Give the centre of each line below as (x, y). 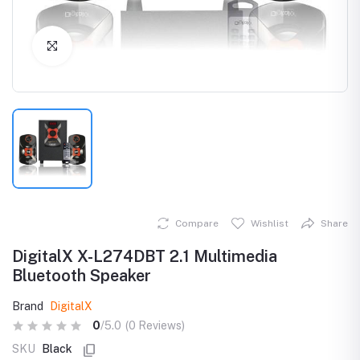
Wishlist (270, 223)
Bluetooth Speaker (82, 276)
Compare (197, 223)
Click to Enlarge (114, 45)
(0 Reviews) (155, 325)
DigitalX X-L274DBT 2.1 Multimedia (145, 256)
